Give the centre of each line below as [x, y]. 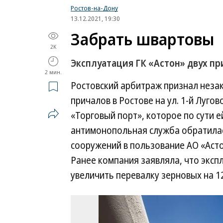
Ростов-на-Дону [94, 8]
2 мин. [53, 72]
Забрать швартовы [142, 39]
